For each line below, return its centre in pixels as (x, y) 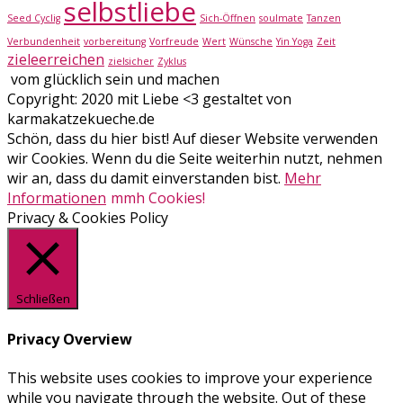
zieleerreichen (56, 60)
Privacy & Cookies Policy (88, 218)
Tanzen (324, 18)
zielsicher (131, 62)
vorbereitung (115, 42)
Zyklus (172, 62)
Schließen (43, 299)
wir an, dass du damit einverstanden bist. (146, 179)
